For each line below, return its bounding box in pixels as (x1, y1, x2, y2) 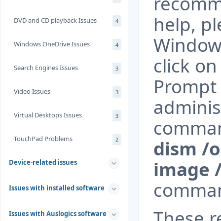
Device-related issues (9, 158, 77, 167)
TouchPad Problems (14, 134, 73, 143)
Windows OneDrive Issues (14, 39, 90, 48)
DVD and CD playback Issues (14, 16, 97, 25)
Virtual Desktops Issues (14, 110, 82, 119)
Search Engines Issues (14, 63, 78, 72)
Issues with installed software (9, 184, 105, 192)
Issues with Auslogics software (9, 209, 107, 218)
